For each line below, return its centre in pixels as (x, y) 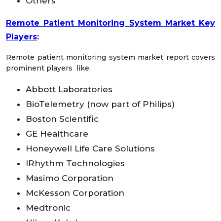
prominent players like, (48, 68)
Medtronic (48, 208)
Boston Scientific (62, 119)
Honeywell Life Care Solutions (90, 149)
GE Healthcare (57, 134)
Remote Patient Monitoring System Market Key (110, 23)
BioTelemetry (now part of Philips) (100, 104)
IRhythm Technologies (75, 164)
